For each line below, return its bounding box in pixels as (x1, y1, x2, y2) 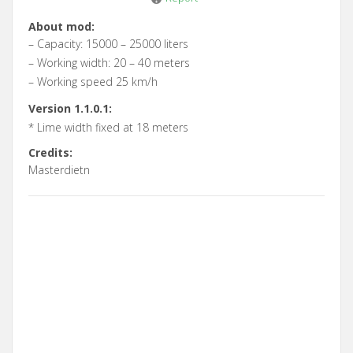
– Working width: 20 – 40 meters (28, 54, 190, 70)
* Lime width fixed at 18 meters (28, 119, 188, 135)
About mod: (28, 18, 95, 34)
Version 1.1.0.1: (28, 100, 112, 116)
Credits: (28, 144, 72, 160)
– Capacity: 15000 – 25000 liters (28, 35, 188, 51)
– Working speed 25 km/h (28, 73, 158, 89)
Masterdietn (28, 162, 90, 177)
